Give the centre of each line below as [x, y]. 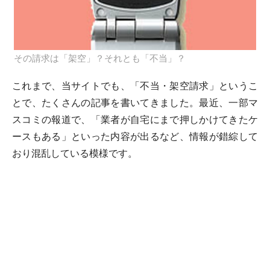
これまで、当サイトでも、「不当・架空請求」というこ [135, 86]
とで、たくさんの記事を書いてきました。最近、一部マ [135, 103]
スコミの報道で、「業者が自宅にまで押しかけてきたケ [135, 120]
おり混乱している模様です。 [75, 153]
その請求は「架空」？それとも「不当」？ [100, 58]
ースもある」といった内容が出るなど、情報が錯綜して [135, 137]
